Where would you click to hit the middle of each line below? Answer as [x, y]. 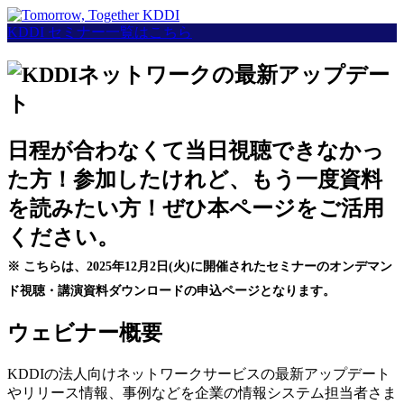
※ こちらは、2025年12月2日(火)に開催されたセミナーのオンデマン [200, 266]
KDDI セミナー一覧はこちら [100, 32]
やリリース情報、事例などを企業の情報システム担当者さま [202, 392]
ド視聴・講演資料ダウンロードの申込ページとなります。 [171, 290]
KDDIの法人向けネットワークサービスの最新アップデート [199, 373]
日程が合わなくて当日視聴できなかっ [196, 150]
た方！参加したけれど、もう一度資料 [195, 179]
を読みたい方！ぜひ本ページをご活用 [196, 208]
